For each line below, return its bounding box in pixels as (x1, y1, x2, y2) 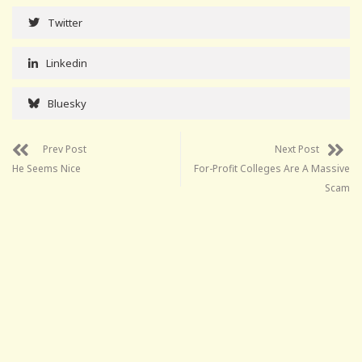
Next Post (275, 141, 319, 156)
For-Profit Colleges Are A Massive (194, 161, 350, 175)
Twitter (48, 15, 82, 30)
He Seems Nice (12, 161, 81, 175)
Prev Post (43, 141, 86, 156)
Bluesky (48, 95, 86, 111)
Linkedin (46, 55, 87, 70)
